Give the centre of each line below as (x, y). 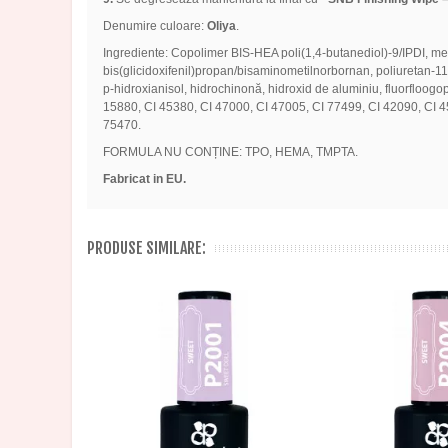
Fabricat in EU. (144, 179)
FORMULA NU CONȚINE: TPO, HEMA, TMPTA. (230, 152)
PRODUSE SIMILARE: (146, 248)
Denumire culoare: (154, 26)
